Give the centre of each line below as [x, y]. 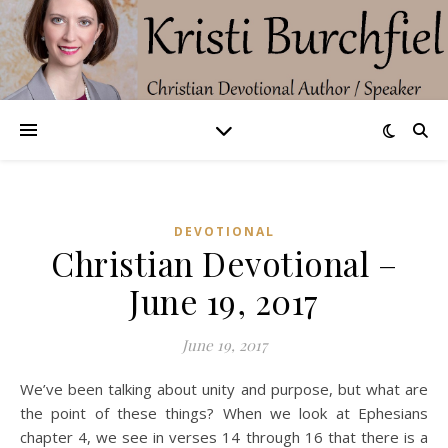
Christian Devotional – [224, 263]
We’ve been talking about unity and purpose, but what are [27, 389]
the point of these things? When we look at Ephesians [224, 413]
